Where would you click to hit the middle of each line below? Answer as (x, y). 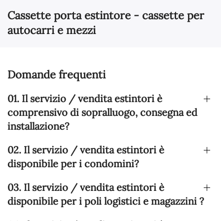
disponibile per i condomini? (73, 164)
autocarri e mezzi (52, 30)
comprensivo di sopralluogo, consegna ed (102, 112)
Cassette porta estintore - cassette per (106, 16)
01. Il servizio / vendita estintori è (85, 99)
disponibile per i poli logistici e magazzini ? (106, 201)
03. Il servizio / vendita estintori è (86, 187)
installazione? (38, 126)
